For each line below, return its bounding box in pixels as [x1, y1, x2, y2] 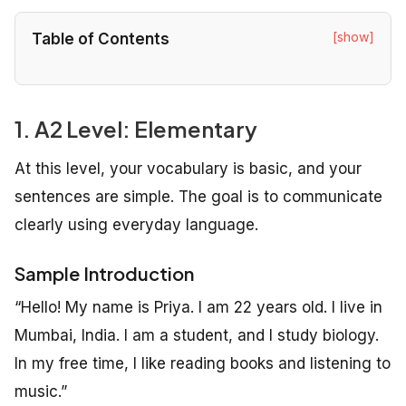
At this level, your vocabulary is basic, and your [14, 159, 362, 179]
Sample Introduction [14, 262, 194, 285]
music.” [14, 382, 67, 401]
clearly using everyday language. [14, 216, 258, 235]
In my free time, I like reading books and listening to [14, 354, 391, 373]
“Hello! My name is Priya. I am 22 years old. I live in [14, 298, 382, 317]
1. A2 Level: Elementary [14, 115, 257, 143]
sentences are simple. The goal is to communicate [14, 188, 382, 207]
